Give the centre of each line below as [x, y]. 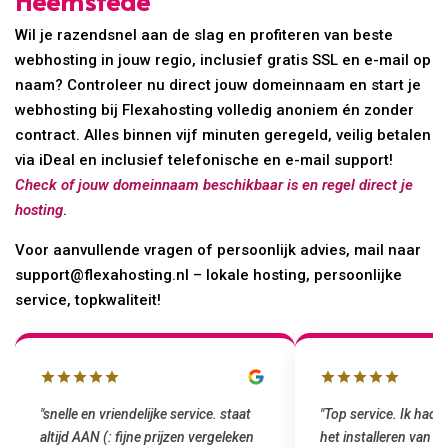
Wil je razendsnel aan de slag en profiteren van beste [204, 35]
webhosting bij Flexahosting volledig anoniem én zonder [215, 110]
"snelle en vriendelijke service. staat [146, 414]
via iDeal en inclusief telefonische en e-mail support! [204, 160]
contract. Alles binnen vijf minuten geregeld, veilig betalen [223, 135]
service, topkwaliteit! [88, 300]
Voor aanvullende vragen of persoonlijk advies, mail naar [218, 250]
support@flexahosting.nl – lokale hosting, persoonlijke [209, 275]
